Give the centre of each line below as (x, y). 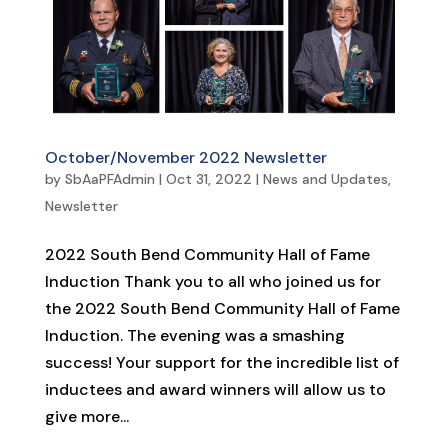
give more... (86, 417)
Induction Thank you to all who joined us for (212, 282)
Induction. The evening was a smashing (194, 336)
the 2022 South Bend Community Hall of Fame (222, 309)
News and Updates (325, 179)
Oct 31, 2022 (208, 179)
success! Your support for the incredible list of (221, 363)
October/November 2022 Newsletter (185, 158)
